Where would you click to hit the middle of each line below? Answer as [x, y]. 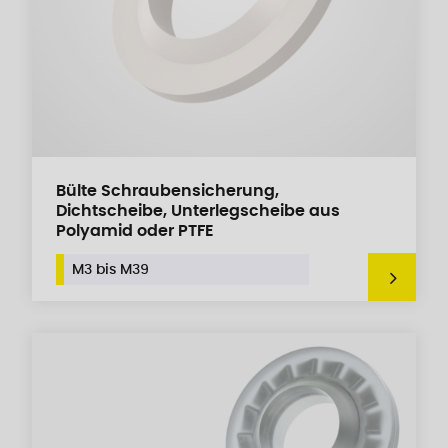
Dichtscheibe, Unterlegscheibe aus [198, 211]
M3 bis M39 [110, 270]
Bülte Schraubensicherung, [167, 191]
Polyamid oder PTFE [135, 231]
